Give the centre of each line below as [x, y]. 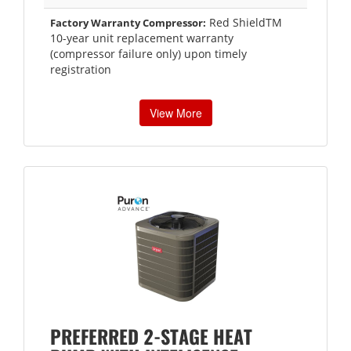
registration [81, 69]
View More [175, 112]
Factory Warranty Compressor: [128, 22]
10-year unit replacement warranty [142, 38]
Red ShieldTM [244, 22]
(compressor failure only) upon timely [148, 53]
